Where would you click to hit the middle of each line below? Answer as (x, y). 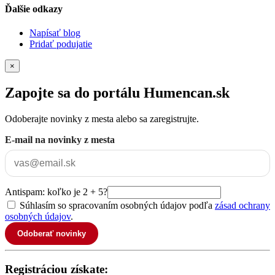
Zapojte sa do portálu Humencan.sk (117, 93)
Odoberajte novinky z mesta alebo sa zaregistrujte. (102, 119)
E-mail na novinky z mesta (60, 140)
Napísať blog (55, 33)
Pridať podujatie (61, 44)
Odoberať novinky (52, 234)
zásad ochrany (242, 206)
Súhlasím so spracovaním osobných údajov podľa (117, 206)
